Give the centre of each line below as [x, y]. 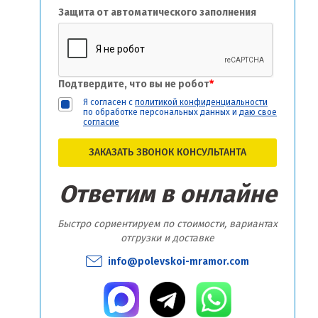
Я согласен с [109, 103]
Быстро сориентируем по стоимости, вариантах [168, 224]
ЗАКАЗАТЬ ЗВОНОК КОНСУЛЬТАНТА [168, 153]
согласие [101, 122]
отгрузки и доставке [168, 238]
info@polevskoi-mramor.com [179, 262]
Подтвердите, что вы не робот [134, 84]
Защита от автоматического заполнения [157, 13]
